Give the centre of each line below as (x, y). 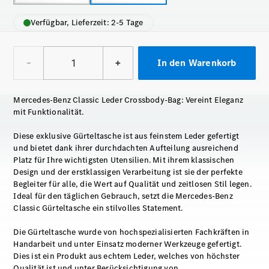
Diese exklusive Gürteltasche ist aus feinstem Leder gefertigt (126, 136)
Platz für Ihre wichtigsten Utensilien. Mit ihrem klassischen (124, 160)
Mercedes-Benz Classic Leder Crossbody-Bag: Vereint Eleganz (128, 100)
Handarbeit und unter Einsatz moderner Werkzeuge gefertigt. (128, 244)
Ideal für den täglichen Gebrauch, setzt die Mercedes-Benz (123, 196)
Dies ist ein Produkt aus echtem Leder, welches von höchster (127, 256)
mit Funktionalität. (49, 112)
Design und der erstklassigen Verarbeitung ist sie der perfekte (128, 172)
